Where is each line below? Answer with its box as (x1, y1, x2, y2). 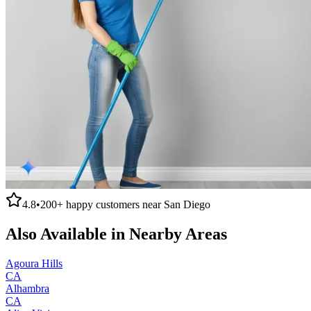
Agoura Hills (6, 257, 62, 269)
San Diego (164, 198, 210, 210)
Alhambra (6, 282, 49, 294)
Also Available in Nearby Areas (6, 224, 227, 243)
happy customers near (63, 198, 164, 210)
